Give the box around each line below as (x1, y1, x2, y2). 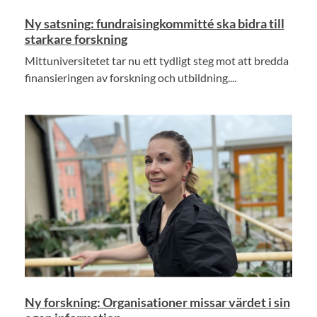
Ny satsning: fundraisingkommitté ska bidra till (24, 16, 284, 32)
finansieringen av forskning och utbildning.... (24, 71, 236, 85)
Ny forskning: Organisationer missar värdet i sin (24, 294, 290, 310)
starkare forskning (24, 31, 127, 47)
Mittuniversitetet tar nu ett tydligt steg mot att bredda (24, 54, 289, 68)
